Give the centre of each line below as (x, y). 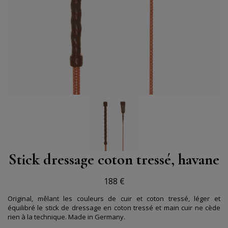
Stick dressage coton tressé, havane (114, 160)
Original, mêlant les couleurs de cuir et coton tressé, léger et (114, 198)
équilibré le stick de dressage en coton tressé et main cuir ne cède (114, 207)
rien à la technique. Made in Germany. (66, 217)
